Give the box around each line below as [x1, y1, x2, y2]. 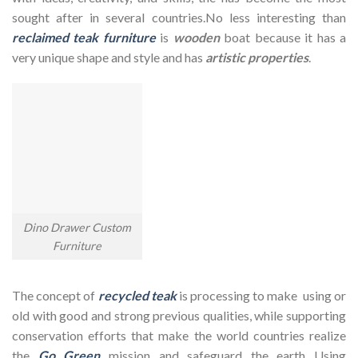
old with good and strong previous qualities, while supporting [12, 307, 346, 323]
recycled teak [97, 287, 177, 303]
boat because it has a [219, 29, 347, 45]
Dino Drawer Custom [23, 221, 131, 235]
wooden [173, 29, 220, 45]
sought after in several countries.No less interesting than [12, 9, 346, 25]
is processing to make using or [176, 287, 347, 303]
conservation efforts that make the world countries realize [12, 327, 346, 343]
